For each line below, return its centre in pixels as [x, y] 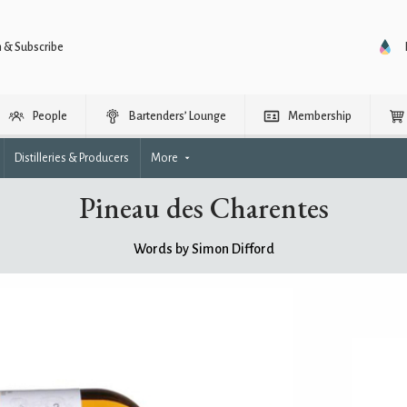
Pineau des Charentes [203, 208]
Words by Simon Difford [203, 249]
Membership [320, 116]
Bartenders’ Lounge [178, 116]
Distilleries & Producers [72, 158]
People [50, 116]
